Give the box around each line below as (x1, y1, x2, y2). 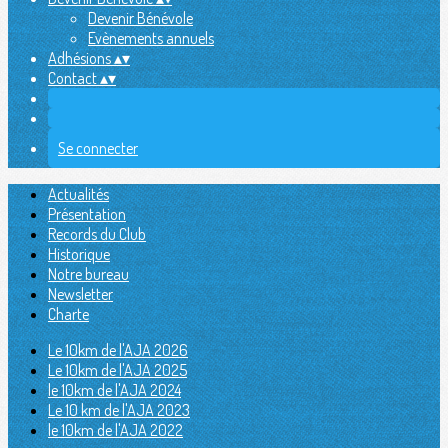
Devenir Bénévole (88, 8, 193, 28)
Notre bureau (48, 264, 129, 284)
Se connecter (58, 138, 138, 158)
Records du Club (48, 224, 146, 244)
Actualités (48, 184, 109, 204)
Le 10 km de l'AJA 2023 (48, 400, 190, 420)
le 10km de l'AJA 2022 (48, 420, 183, 440)
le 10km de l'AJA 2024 (48, 380, 181, 400)
